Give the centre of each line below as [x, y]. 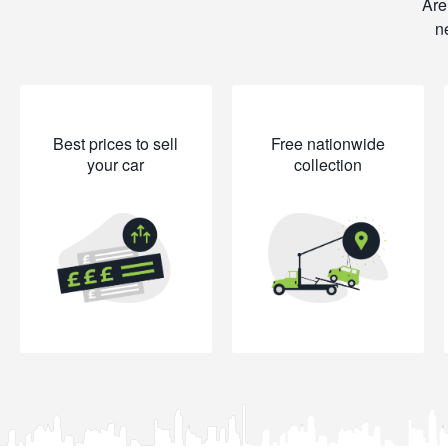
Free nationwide [327, 143]
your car [116, 164]
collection [327, 164]
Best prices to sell [116, 143]
